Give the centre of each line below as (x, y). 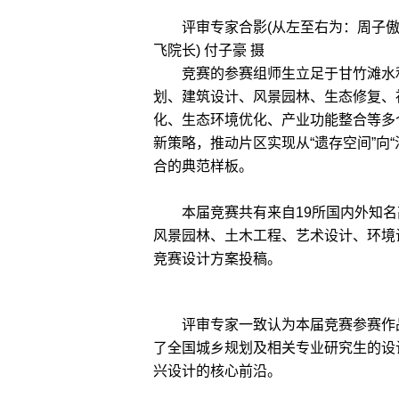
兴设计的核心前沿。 (217, 371)
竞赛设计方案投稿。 (217, 259)
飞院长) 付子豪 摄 (209, 50)
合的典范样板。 (203, 166)
